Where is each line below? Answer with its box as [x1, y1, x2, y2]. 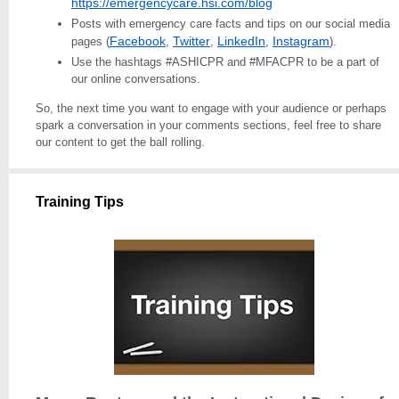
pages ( [71, 35, 110, 48]
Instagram [273, 34, 330, 48]
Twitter [173, 34, 210, 48]
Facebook [110, 34, 166, 48]
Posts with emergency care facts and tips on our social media [71, 17, 390, 30]
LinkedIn [217, 34, 265, 48]
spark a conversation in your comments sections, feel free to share [36, 118, 381, 132]
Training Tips [36, 194, 124, 209]
